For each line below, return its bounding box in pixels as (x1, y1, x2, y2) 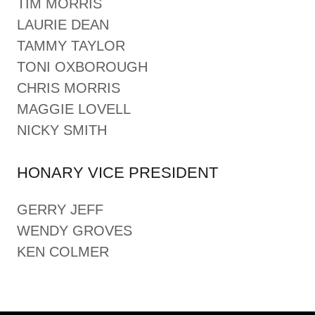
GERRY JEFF (17, 202, 103, 217)
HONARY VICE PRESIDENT (17, 164, 218, 181)
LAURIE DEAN (17, 17, 109, 32)
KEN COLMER (17, 244, 109, 259)
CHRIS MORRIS (17, 80, 120, 96)
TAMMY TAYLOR (17, 38, 125, 53)
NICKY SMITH (17, 122, 107, 138)
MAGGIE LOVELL (17, 101, 131, 117)
